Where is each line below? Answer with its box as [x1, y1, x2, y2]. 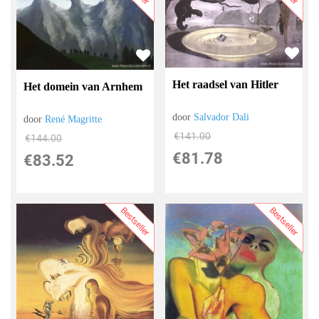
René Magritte [45, 113, 103, 125]
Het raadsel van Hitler [172, 78, 279, 91]
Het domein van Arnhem [23, 80, 143, 93]
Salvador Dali [194, 112, 250, 123]
